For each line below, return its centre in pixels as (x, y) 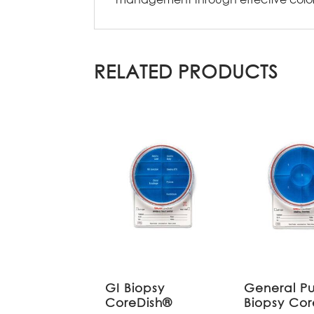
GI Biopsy (135, 287)
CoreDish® (139, 302)
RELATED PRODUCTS (186, 70)
